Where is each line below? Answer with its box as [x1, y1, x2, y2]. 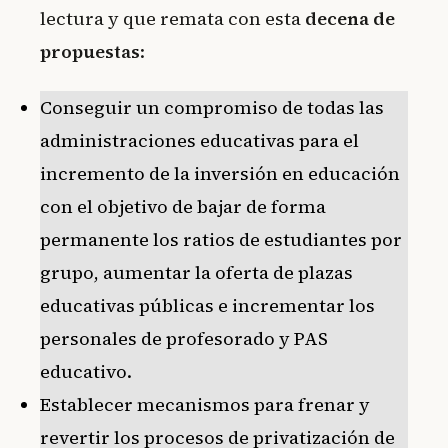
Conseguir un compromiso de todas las [40, 95, 384, 121]
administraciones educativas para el [40, 128, 359, 154]
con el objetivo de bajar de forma [40, 194, 326, 220]
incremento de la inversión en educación [40, 161, 400, 187]
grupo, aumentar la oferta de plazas [40, 260, 353, 286]
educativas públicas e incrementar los [40, 293, 375, 319]
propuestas [40, 39, 140, 65]
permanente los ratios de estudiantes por [40, 227, 402, 253]
